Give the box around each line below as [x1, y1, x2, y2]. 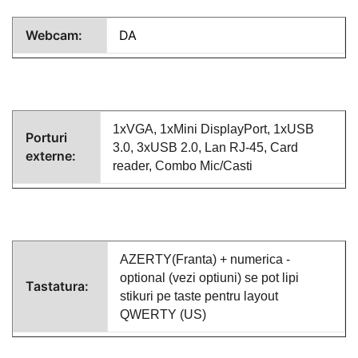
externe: [26, 147, 76, 164]
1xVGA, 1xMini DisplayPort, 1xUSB [113, 121, 314, 136]
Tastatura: [26, 277, 89, 294]
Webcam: [26, 26, 82, 43]
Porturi [26, 129, 67, 145]
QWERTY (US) [120, 307, 206, 321]
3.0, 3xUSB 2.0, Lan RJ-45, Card [113, 140, 298, 154]
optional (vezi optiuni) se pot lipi [120, 270, 299, 284]
